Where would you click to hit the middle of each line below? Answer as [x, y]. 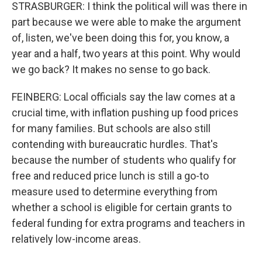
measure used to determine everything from [115, 192]
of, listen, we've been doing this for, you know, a [120, 38]
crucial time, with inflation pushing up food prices [125, 113]
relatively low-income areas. [76, 239]
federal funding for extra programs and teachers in [128, 223]
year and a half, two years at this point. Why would [126, 54]
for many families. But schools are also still [111, 128]
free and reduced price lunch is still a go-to [110, 176]
